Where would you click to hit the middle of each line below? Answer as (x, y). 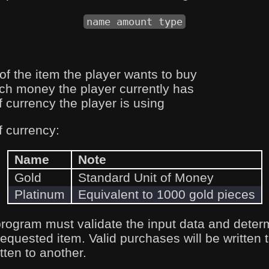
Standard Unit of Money (146, 177)
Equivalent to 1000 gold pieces (166, 194)
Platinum (39, 194)
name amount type (134, 21)
